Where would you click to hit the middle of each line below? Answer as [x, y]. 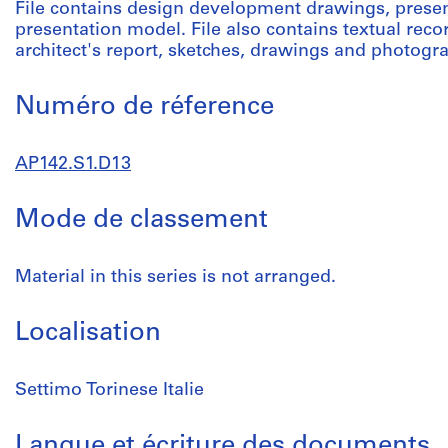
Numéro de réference [144, 107]
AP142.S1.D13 [73, 164]
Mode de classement [141, 220]
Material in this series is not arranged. [175, 277]
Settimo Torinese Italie [109, 390]
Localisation [88, 333]
